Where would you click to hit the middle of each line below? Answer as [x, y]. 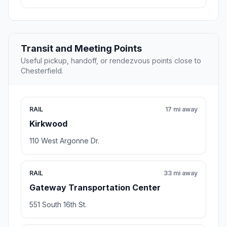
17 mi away [181, 109]
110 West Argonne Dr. [64, 140]
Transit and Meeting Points [81, 48]
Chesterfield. [42, 70]
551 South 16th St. [58, 204]
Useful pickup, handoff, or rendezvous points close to [111, 60]
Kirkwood [48, 123]
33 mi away [181, 173]
